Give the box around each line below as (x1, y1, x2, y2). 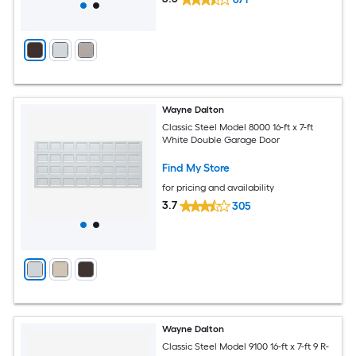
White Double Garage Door (162, 134, 281, 146)
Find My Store (162, 161, 230, 176)
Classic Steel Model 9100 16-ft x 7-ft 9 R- (162, 341, 330, 353)
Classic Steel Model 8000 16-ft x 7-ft (162, 122, 314, 133)
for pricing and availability (162, 182, 275, 194)
